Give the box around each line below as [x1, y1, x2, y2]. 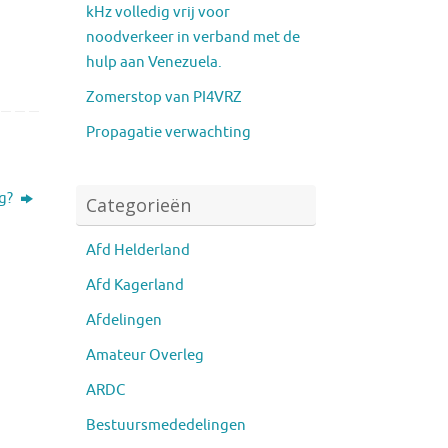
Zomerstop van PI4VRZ [86, 87, 242, 107]
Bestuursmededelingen [86, 415, 246, 435]
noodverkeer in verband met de [86, 27, 300, 47]
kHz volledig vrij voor [86, 2, 230, 22]
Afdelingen [86, 310, 162, 330]
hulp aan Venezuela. [86, 52, 222, 72]
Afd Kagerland [86, 275, 184, 295]
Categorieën [86, 192, 191, 217]
